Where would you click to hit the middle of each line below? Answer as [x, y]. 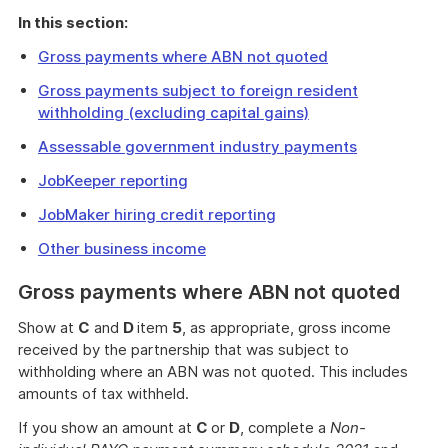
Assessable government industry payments [197, 146]
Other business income [122, 248]
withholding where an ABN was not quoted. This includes [213, 371]
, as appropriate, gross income [286, 327]
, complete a [285, 427]
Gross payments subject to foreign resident [198, 90]
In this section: [73, 22]
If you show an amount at [107, 427]
